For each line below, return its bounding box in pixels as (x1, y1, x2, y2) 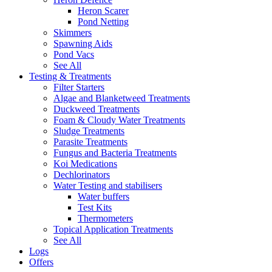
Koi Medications (53, 158, 117, 169)
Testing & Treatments (29, 70, 111, 81)
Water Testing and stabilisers (53, 180, 162, 191)
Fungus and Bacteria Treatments (53, 147, 177, 158)
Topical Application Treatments (53, 223, 173, 234)
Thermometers (78, 212, 133, 223)
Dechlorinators (53, 169, 110, 180)
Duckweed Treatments (53, 103, 140, 114)
